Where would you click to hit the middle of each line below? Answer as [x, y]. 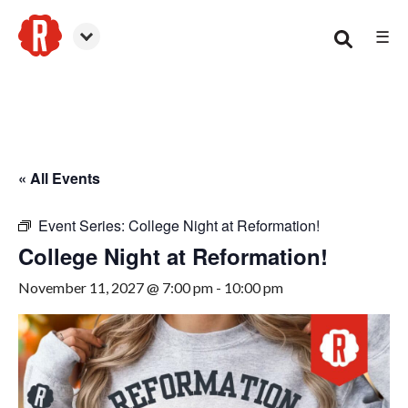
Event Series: [83, 225]
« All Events [59, 178]
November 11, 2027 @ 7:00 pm [116, 287]
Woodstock [56, 66]
